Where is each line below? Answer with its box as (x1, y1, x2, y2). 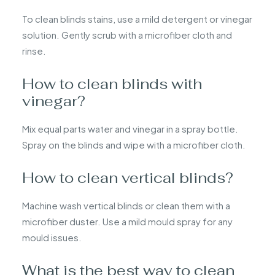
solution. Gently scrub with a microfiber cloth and (22, 28, 232, 41)
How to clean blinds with (22, 74, 202, 93)
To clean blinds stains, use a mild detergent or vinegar (22, 12, 252, 25)
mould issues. (22, 231, 82, 243)
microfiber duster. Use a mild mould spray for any (22, 215, 233, 227)
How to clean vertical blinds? (22, 168, 233, 187)
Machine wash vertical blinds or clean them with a (22, 199, 230, 211)
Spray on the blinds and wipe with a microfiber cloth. (22, 138, 246, 150)
